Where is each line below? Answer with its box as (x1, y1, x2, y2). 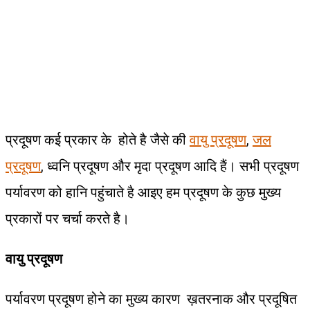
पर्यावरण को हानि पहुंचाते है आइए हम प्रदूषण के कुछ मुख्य (6, 183, 281, 201)
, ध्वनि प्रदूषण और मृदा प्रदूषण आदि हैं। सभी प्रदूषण (41, 157, 299, 174)
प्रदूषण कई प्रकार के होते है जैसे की (6, 131, 190, 148)
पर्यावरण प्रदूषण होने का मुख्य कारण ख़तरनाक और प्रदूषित (6, 290, 297, 307)
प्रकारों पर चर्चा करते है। (6, 210, 129, 227)
